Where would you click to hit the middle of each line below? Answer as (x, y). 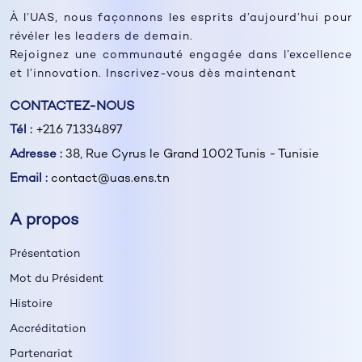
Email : (29, 178)
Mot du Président (57, 279)
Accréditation (48, 329)
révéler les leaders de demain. (101, 36)
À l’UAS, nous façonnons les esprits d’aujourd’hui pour (181, 18)
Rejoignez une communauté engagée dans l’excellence (181, 55)
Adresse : (36, 154)
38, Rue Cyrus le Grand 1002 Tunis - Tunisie (191, 154)
